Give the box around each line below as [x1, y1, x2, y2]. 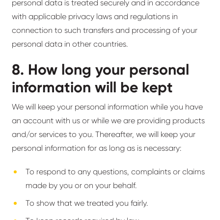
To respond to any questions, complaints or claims [26, 167, 205, 176]
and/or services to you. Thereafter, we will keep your [12, 130, 195, 139]
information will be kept [12, 79, 173, 96]
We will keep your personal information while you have [12, 102, 203, 111]
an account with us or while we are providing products [12, 116, 205, 125]
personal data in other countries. [12, 39, 128, 49]
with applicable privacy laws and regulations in [12, 12, 178, 21]
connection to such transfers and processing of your [12, 26, 197, 35]
